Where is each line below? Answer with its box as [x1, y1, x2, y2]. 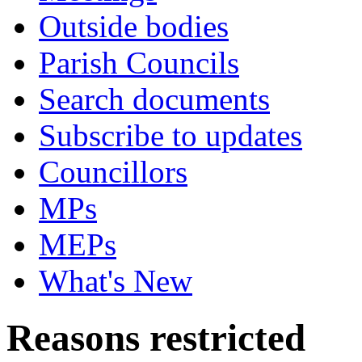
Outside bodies [39, 9, 229, 44]
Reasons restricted [6, 317, 305, 360]
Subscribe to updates [39, 118, 302, 153]
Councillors [39, 154, 187, 189]
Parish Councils [39, 45, 239, 80]
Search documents [39, 82, 270, 116]
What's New [39, 263, 192, 298]
